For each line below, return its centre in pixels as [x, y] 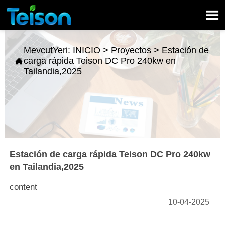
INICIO [86, 50]
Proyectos [131, 50]
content [23, 187]
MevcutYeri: [48, 50]
